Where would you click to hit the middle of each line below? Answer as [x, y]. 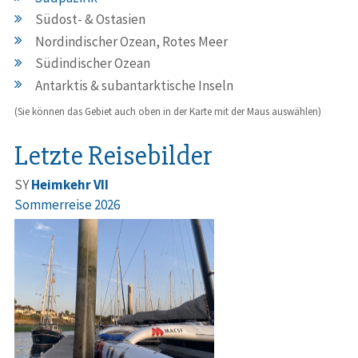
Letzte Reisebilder [113, 155]
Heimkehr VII [70, 184]
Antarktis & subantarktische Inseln [134, 85]
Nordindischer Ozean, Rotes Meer [131, 41]
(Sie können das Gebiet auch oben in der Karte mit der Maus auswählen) [168, 111]
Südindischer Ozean [93, 64]
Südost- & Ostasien [90, 20]
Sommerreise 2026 [67, 204]
